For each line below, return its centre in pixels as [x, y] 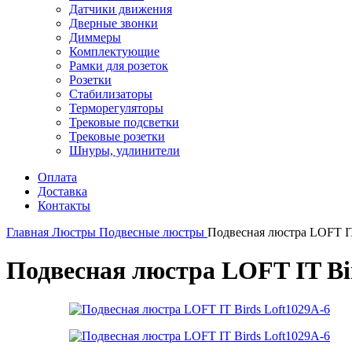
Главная [29, 232]
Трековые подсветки [124, 122]
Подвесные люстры [153, 232]
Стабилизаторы [111, 94]
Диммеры [95, 37]
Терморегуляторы [116, 108]
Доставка [62, 191]
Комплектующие [114, 51]
